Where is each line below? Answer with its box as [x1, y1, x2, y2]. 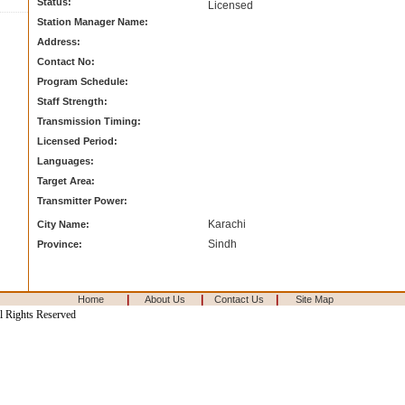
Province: [37, 239, 82, 250]
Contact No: [37, 56, 95, 67]
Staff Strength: [37, 96, 108, 107]
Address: [37, 36, 80, 47]
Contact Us [214, 294, 264, 305]
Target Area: [37, 175, 95, 186]
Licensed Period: [37, 136, 118, 146]
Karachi [208, 218, 246, 231]
